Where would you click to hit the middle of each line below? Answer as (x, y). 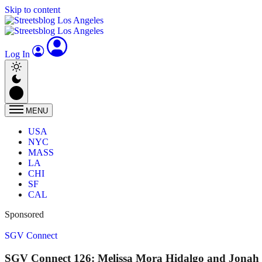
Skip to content (32, 10)
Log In (18, 54)
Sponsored (24, 214)
